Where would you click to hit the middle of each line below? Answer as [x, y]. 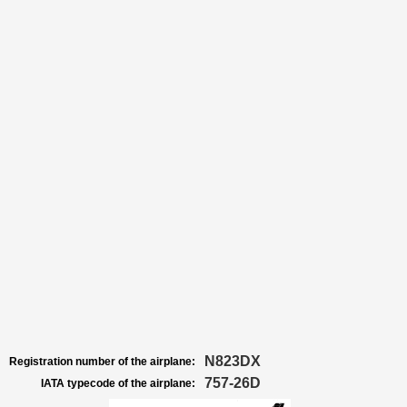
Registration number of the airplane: [102, 362]
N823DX [233, 361]
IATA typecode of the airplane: [118, 383]
